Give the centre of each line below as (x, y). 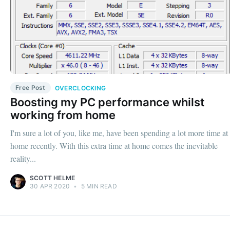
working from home (63, 115)
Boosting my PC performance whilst (107, 102)
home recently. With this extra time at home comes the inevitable (114, 145)
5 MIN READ (98, 186)
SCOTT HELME (53, 178)
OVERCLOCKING (80, 88)
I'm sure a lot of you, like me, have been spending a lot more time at (119, 132)
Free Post (31, 87)
